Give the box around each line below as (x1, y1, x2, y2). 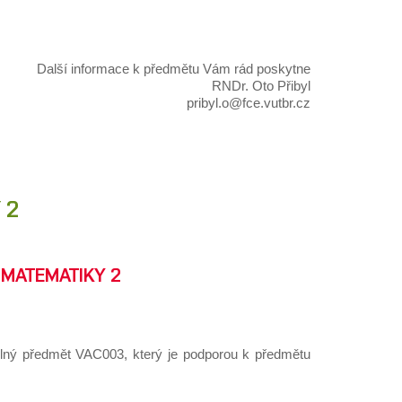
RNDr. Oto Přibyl (212, 78, 310, 94)
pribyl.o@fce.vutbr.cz (187, 95, 310, 111)
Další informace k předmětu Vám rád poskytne (37, 61, 310, 77)
